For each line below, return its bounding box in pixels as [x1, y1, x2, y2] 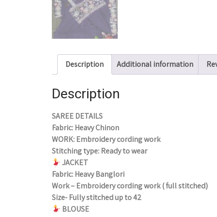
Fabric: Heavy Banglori [52, 169, 124, 180]
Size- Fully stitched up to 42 [52, 192, 141, 203]
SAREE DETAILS [52, 111, 103, 122]
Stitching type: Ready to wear [52, 146, 147, 156]
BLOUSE [61, 204, 90, 215]
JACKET [61, 157, 89, 168]
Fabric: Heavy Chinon [52, 123, 119, 133]
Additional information [117, 59, 193, 70]
